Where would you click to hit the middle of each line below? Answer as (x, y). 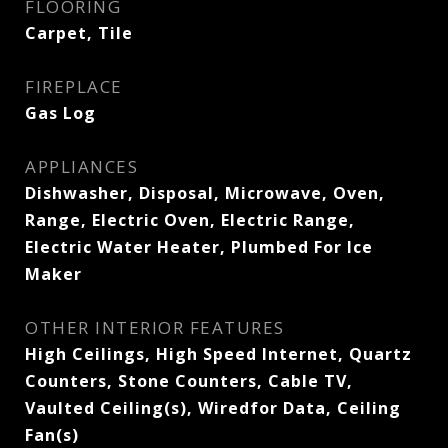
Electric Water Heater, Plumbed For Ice (199, 247)
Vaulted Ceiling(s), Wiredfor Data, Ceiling (213, 408)
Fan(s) (52, 435)
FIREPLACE (74, 86)
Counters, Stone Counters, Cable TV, (189, 381)
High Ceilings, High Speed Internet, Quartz (218, 354)
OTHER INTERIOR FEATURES (155, 327)
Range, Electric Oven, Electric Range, (190, 220)
